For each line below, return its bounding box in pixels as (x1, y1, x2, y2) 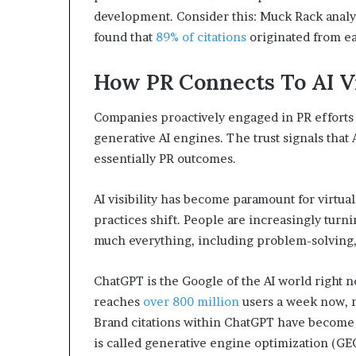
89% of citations (156, 29, 246, 44)
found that (94, 29, 156, 44)
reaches (94, 294, 143, 310)
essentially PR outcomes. (94, 151, 236, 167)
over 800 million (143, 294, 239, 310)
